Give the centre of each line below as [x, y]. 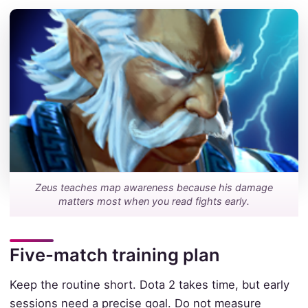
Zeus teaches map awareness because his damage [154, 187]
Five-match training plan [114, 254]
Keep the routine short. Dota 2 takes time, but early [149, 284]
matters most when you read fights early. [154, 201]
